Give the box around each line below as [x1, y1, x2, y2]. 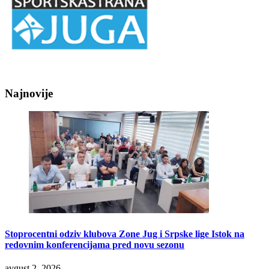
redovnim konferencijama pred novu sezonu [5, 239, 184, 250]
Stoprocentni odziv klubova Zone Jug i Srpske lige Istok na [5, 228, 244, 239]
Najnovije [5, 86, 53, 100]
